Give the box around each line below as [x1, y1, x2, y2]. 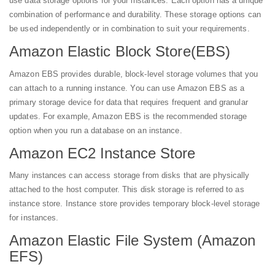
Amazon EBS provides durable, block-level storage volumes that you [9, 69, 258, 79]
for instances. [9, 213, 59, 223]
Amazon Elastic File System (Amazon [9, 232, 256, 249]
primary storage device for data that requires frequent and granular [9, 97, 248, 107]
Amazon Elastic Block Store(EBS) [9, 43, 231, 60]
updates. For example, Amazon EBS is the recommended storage [9, 111, 247, 121]
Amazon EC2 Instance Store [9, 144, 196, 161]
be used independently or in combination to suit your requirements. [9, 24, 250, 34]
